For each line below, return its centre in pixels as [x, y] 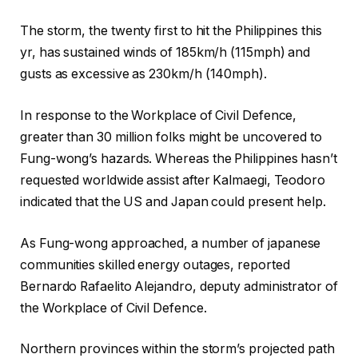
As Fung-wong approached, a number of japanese [171, 243]
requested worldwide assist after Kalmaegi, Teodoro [173, 181]
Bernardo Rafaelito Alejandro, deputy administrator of [179, 286]
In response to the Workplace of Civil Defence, [159, 116]
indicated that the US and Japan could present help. [173, 202]
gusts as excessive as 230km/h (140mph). [143, 74]
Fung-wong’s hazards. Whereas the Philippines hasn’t [179, 159]
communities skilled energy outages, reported [155, 265]
